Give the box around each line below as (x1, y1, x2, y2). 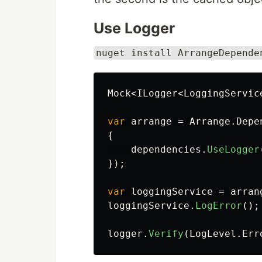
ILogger (137, 88, 178, 99)
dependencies (131, 144, 201, 155)
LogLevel (189, 228, 236, 239)
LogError (195, 200, 242, 211)
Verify (149, 228, 184, 239)
